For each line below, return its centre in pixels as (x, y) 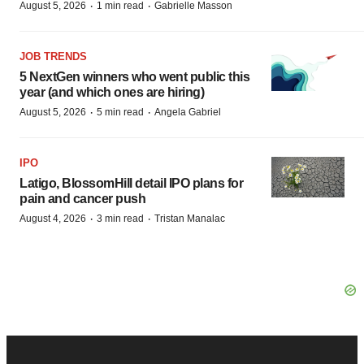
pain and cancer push (82, 198)
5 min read (120, 112)
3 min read (120, 218)
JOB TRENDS (53, 56)
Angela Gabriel (188, 112)
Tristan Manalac (190, 218)
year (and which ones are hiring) (112, 92)
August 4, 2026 (53, 218)
